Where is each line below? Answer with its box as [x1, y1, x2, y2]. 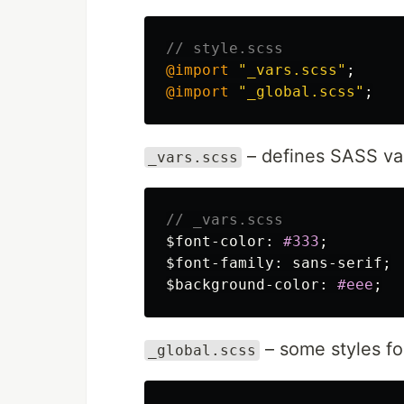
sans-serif [292, 254, 382, 271]
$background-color [166, 276, 319, 293]
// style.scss [166, 40, 283, 57]
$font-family [166, 254, 274, 271]
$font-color [166, 233, 265, 250]
